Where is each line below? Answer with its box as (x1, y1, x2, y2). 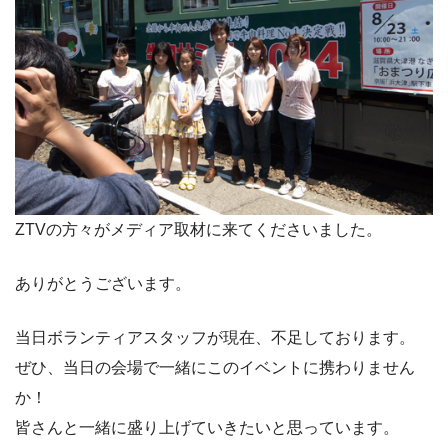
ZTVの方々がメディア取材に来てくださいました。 (15, 220, 382, 238)
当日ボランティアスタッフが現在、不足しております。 (15, 328, 415, 346)
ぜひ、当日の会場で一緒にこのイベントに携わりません (15, 358, 415, 376)
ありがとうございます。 (15, 274, 191, 292)
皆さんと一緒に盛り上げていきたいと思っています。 (15, 418, 399, 436)
